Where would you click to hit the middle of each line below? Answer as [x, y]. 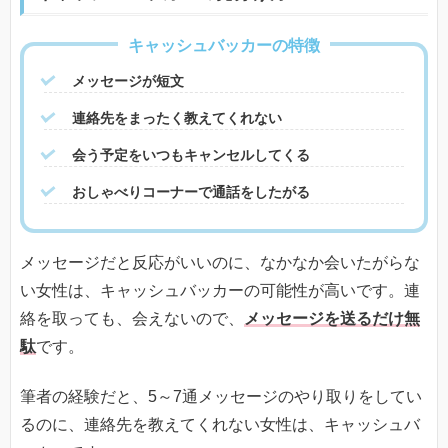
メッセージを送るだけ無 [332, 318]
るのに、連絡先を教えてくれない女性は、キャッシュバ [220, 425]
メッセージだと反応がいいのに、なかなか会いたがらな [220, 262]
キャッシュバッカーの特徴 [224, 46]
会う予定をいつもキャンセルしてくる [191, 154]
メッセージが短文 [128, 80]
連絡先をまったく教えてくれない [177, 117]
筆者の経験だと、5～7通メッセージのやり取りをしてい [221, 397]
